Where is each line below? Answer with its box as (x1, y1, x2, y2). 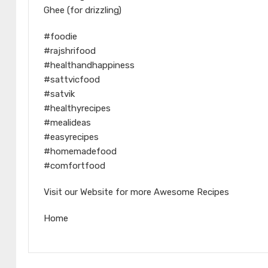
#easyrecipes (44, 132, 99, 143)
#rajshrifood (44, 45, 96, 57)
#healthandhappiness (44, 60, 135, 71)
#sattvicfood (44, 74, 100, 86)
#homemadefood (44, 146, 117, 157)
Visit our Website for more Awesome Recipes (44, 187, 229, 198)
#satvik (44, 89, 75, 100)
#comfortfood (44, 160, 105, 172)
